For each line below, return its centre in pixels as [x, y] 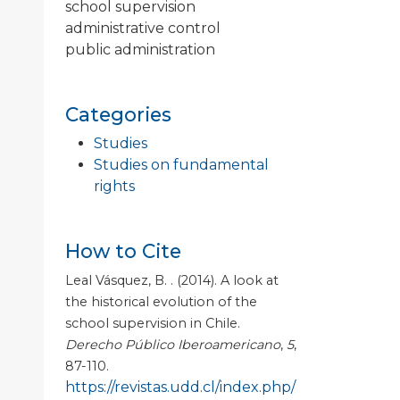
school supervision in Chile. [153, 324]
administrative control [143, 29]
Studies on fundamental [181, 165]
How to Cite [123, 251]
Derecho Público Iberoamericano [173, 345]
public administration [140, 50]
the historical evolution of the [161, 302]
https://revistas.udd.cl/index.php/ [180, 387]
